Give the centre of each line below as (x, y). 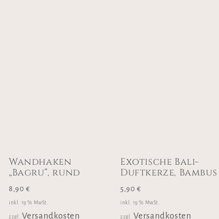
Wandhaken (40, 162)
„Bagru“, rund (44, 173)
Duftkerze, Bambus (169, 173)
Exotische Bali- (160, 162)
